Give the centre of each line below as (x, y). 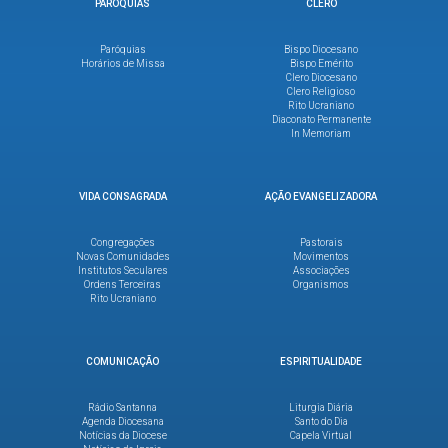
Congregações (122, 242)
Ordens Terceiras (123, 284)
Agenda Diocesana (122, 421)
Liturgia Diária (321, 407)
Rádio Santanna (123, 407)
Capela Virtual (321, 435)
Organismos (321, 284)
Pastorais (321, 242)
